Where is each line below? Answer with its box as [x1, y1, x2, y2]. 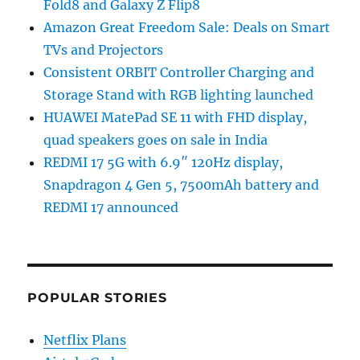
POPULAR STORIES [27, 290, 167, 306]
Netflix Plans [43, 332, 127, 349]
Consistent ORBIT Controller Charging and [43, 64, 315, 81]
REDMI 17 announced [43, 199, 179, 216]
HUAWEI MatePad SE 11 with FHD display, [43, 109, 308, 126]
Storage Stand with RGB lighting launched [43, 87, 314, 104]
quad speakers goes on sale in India [43, 132, 268, 149]
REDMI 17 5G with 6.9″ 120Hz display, [43, 154, 284, 171]
